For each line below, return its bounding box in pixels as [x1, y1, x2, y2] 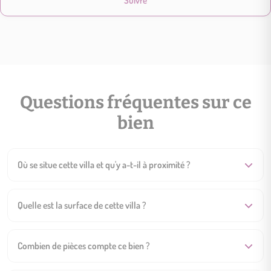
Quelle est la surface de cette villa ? [18, 199, 146, 212]
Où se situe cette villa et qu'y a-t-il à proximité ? [18, 158, 191, 171]
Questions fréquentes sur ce [19, 92, 252, 114]
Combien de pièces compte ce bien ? [18, 240, 150, 252]
